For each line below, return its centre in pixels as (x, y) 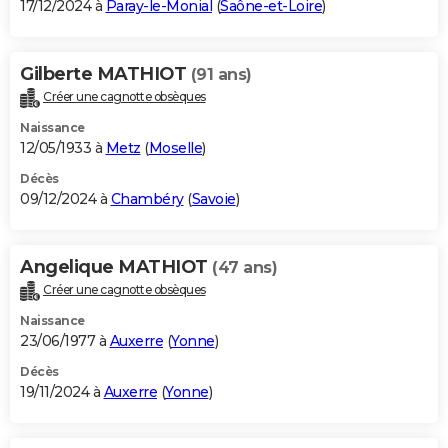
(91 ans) (221, 75)
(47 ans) (244, 268)
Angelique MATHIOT (116, 267)
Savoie (213, 199)
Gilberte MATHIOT (105, 74)
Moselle (175, 148)
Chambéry (147, 199)
